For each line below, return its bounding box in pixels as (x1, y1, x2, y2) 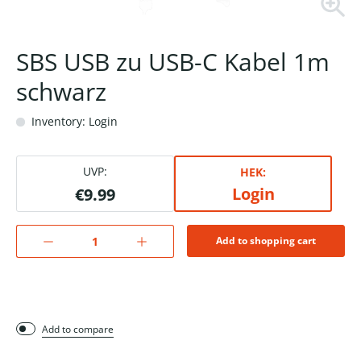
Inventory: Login (28, 114, 118, 130)
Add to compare (42, 322, 114, 337)
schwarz (16, 75, 106, 109)
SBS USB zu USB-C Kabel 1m (16, 45, 330, 79)
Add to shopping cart (216, 234, 316, 248)
